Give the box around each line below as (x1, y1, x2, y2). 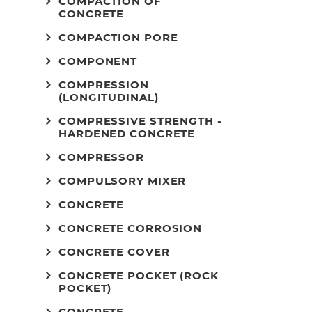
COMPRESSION (58, 78, 149, 91)
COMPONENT (58, 54, 138, 68)
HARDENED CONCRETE (58, 127, 196, 140)
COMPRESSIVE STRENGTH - (58, 114, 222, 127)
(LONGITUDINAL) (58, 91, 159, 104)
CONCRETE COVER (58, 245, 170, 258)
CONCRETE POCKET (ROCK (58, 269, 219, 282)
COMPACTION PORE (58, 31, 178, 44)
